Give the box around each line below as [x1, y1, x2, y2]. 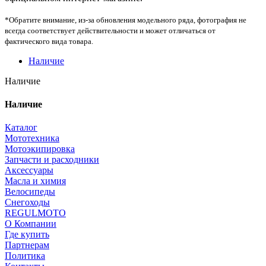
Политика [5, 251, 45, 261]
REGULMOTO [5, 208, 66, 218]
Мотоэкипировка [5, 144, 75, 154]
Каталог [5, 122, 37, 133]
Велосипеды [5, 186, 55, 197]
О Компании [5, 218, 56, 229]
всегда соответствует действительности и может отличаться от [5, 26, 216, 35]
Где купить [5, 229, 49, 240]
